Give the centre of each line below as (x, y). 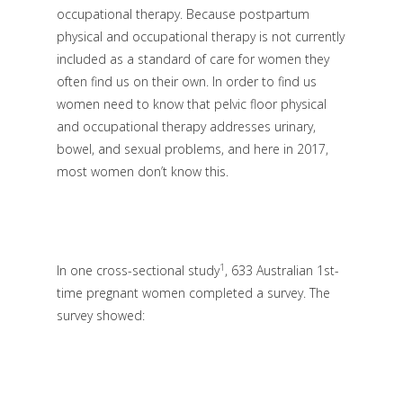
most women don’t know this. (142, 171)
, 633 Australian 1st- (282, 270)
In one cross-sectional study (138, 270)
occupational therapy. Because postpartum (183, 13)
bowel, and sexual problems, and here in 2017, (192, 148)
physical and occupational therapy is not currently (200, 36)
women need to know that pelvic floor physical (191, 103)
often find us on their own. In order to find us (186, 81)
